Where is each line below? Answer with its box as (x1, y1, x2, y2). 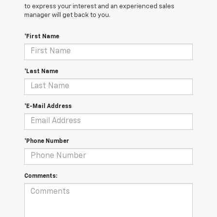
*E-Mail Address (24, 103, 72, 109)
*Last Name (24, 68, 58, 75)
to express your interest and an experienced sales (24, 3, 174, 10)
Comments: (24, 173, 57, 179)
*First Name (24, 33, 59, 40)
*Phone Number (24, 138, 69, 144)
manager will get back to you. (24, 12, 110, 18)
